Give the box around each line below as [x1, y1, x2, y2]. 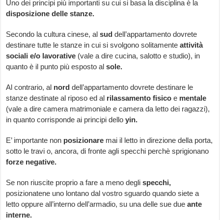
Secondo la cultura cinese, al [6, 30, 100, 39]
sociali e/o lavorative [6, 52, 76, 60]
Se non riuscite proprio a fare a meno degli [6, 178, 141, 187]
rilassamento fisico [107, 94, 172, 103]
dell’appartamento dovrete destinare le [70, 83, 193, 92]
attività [180, 41, 203, 50]
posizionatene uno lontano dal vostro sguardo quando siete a [6, 189, 199, 198]
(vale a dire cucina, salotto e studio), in [76, 52, 200, 60]
